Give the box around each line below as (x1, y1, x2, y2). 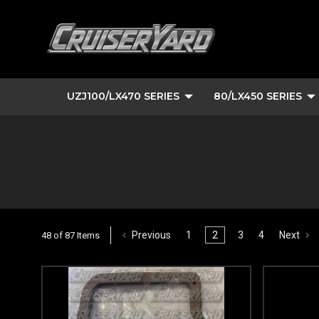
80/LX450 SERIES (214, 90, 302, 103)
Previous (130, 229, 172, 241)
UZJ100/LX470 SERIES (67, 90, 179, 103)
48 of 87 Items (41, 229, 100, 241)
